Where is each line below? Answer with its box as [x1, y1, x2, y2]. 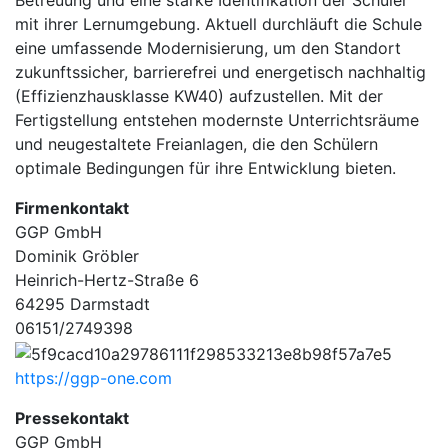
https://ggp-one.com [15, 367, 172, 388]
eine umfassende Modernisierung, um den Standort [15, 38, 401, 58]
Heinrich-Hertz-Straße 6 [15, 270, 199, 290]
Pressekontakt [15, 407, 129, 428]
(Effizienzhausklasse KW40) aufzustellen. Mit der [15, 86, 383, 106]
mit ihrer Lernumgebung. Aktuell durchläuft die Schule [15, 14, 422, 34]
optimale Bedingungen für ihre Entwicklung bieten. [15, 158, 396, 178]
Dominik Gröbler [15, 246, 139, 266]
